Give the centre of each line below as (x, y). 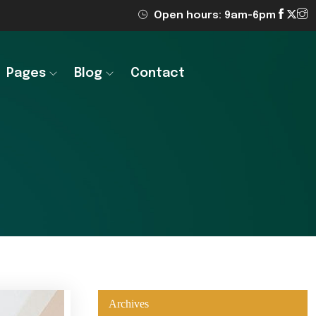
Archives (129, 304)
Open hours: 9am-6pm (213, 16)
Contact (157, 73)
